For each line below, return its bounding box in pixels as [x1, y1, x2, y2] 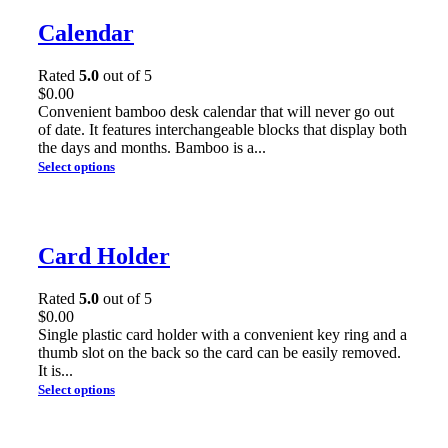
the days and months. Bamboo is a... [38, 138, 266, 156]
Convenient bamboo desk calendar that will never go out [38, 102, 394, 120]
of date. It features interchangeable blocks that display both [38, 120, 407, 138]
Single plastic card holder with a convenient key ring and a [38, 325, 407, 343]
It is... [38, 361, 73, 379]
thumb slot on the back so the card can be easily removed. [38, 343, 401, 361]
